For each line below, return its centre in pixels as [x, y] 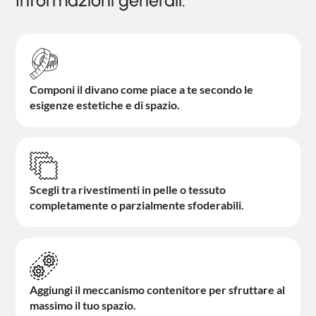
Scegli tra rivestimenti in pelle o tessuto [128, 190]
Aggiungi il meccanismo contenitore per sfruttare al [158, 290]
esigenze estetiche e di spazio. [105, 105]
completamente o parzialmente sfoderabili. [137, 205]
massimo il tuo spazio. [83, 305]
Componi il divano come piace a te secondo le [142, 90]
